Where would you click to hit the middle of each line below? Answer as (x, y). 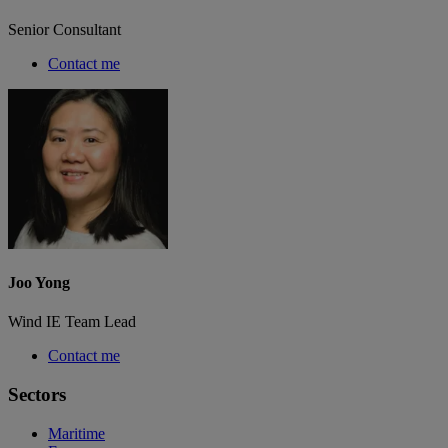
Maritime (76, 433)
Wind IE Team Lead (72, 322)
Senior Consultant (64, 29)
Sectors (37, 395)
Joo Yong (39, 283)
